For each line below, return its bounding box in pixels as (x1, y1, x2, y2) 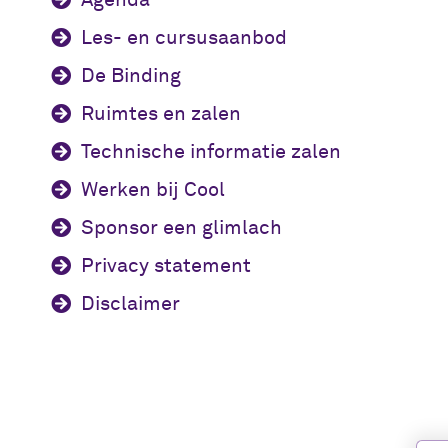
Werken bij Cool (80, 176, 225, 202)
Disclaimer (80, 290, 180, 316)
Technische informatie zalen (80, 138, 341, 164)
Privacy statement (80, 252, 251, 278)
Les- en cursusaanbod (80, 24, 287, 50)
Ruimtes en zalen (80, 100, 241, 126)
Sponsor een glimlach (80, 214, 282, 240)
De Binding (80, 62, 181, 88)
